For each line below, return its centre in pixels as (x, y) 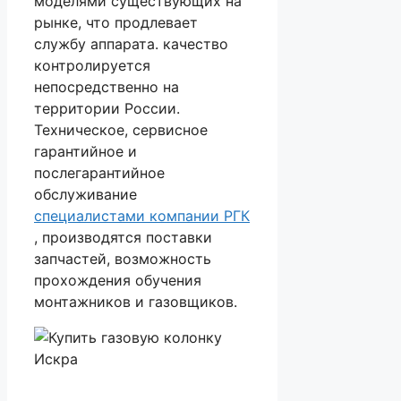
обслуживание (85, 195)
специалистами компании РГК (142, 216)
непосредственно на (107, 87)
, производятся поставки (123, 238)
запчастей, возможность (123, 259)
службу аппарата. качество (131, 44)
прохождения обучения (118, 281)
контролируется (92, 66)
